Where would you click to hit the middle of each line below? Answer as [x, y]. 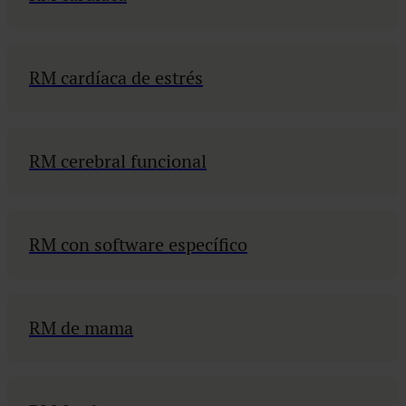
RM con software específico [138, 245]
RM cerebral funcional [118, 161]
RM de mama [81, 328]
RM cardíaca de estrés [116, 78]
